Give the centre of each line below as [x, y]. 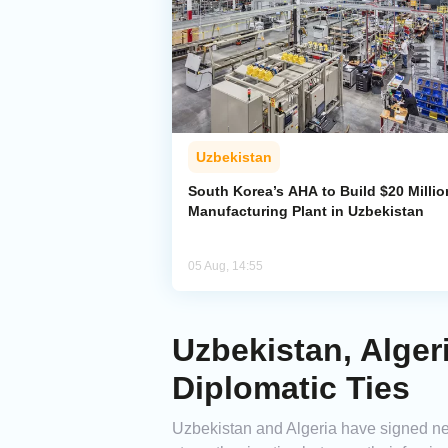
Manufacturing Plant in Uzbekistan [306, 211]
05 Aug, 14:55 [225, 266]
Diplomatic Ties [291, 388]
